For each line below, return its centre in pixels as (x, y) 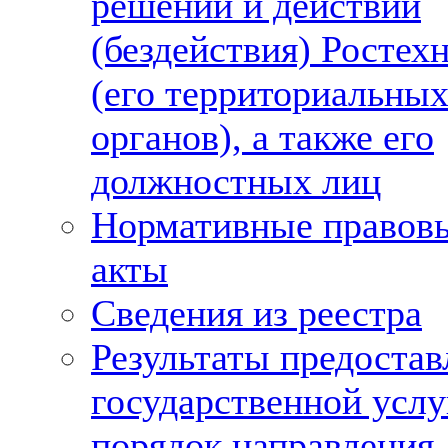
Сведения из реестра (256, 313)
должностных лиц (236, 181)
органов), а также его (262, 137)
